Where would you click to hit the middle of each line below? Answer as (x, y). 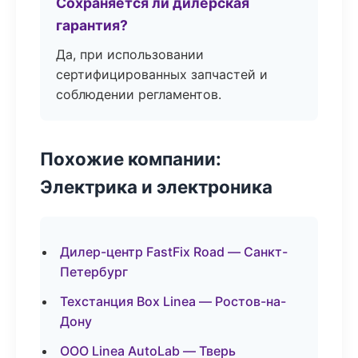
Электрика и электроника (156, 187)
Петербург (94, 272)
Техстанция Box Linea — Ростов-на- (173, 301)
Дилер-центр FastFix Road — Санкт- (174, 252)
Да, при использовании (130, 54)
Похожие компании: (131, 159)
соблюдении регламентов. (139, 94)
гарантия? (92, 25)
